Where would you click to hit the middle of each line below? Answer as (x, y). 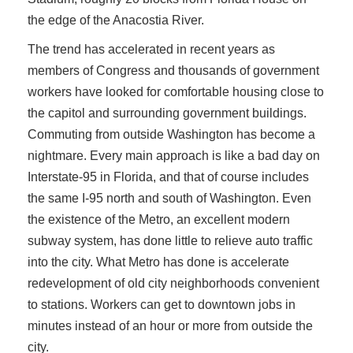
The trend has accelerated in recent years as (151, 49)
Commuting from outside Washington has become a (171, 134)
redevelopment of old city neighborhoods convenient (173, 283)
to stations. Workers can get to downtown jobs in (162, 305)
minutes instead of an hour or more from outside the (170, 326)
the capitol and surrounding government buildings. (167, 113)
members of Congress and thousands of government (173, 71)
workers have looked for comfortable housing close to (176, 92)
